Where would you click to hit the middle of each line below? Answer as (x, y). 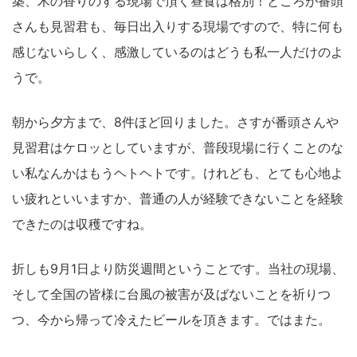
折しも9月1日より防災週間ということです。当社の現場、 (178, 268)
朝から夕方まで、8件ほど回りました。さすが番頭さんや (175, 122)
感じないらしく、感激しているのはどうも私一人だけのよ (178, 51)
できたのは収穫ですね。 (82, 224)
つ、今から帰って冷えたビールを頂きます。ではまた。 (171, 319)
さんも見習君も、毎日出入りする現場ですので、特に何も (178, 26)
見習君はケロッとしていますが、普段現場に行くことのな (178, 147)
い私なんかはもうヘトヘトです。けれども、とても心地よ (178, 173)
